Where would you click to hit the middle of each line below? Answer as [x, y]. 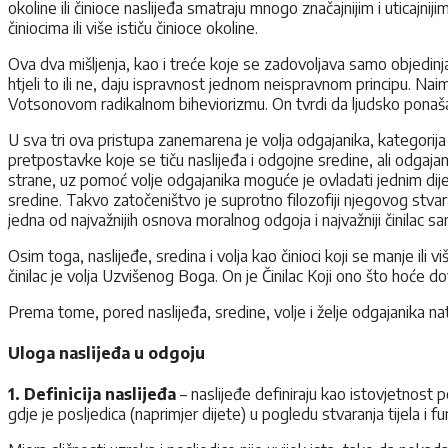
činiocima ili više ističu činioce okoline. [133, 27]
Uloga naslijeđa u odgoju [106, 353]
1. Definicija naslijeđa [92, 394]
